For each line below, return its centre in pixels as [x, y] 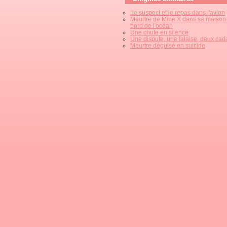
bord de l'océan [152, 26]
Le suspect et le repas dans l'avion [178, 12]
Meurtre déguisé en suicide [168, 45]
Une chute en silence [159, 32]
